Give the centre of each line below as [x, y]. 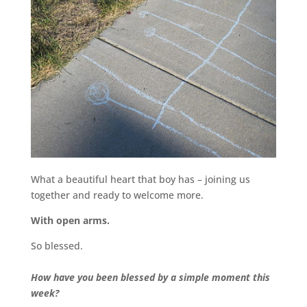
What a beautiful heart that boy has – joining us [140, 179]
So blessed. [57, 245]
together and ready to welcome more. [117, 195]
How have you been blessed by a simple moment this [150, 277]
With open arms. [70, 220]
